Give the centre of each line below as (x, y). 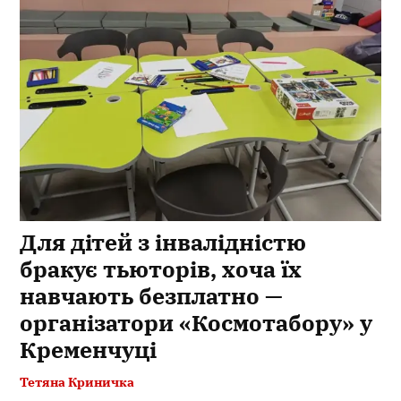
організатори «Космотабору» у (196, 322)
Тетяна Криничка (77, 381)
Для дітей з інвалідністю (163, 242)
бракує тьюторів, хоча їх (161, 269)
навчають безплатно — (152, 295)
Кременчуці (89, 349)
